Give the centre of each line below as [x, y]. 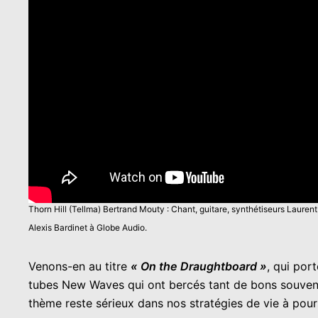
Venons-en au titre [79, 266]
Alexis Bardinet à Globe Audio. [88, 227]
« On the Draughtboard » [199, 266]
